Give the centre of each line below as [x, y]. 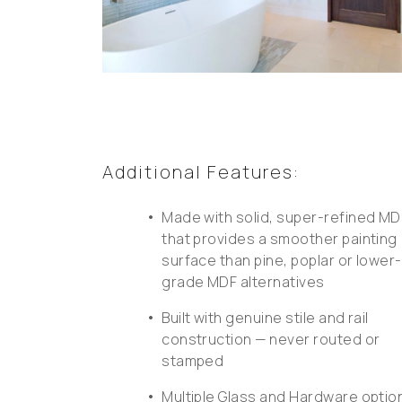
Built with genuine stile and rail [265, 317]
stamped [193, 360]
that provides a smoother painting [280, 238]
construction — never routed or [271, 339]
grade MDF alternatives [243, 281]
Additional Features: [201, 171]
